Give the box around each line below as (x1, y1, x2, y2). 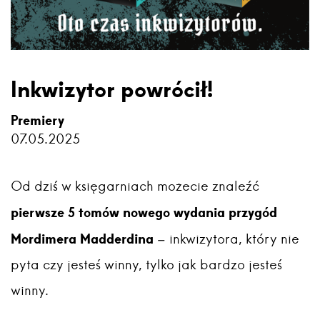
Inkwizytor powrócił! (11, 74, 213, 103)
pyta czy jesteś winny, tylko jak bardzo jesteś (11, 256, 282, 273)
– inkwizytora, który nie (154, 231, 299, 247)
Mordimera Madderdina (11, 230, 154, 247)
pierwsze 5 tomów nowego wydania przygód (11, 204, 277, 221)
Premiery (11, 111, 64, 129)
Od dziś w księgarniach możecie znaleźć (11, 178, 259, 194)
